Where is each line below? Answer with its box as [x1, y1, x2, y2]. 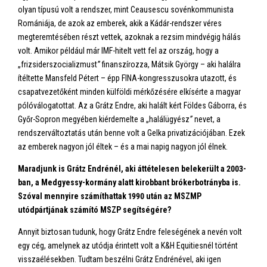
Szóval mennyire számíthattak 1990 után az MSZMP [18, 191, 201, 201]
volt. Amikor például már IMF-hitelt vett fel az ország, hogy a [18, 46, 219, 55]
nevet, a [193, 114, 221, 124]
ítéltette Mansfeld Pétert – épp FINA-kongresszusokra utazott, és [18, 73, 237, 83]
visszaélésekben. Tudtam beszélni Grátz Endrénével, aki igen [18, 254, 221, 264]
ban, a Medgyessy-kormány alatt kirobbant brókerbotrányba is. [18, 178, 241, 187]
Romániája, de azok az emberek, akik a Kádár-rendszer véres [18, 18, 222, 28]
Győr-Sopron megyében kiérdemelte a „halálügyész [18, 114, 190, 124]
